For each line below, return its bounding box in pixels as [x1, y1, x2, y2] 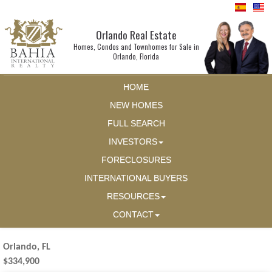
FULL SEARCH [107, 119, 165, 129]
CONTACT [112, 210, 154, 220]
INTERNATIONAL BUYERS [84, 174, 188, 183]
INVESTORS [109, 137, 157, 147]
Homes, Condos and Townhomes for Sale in [73, 42, 199, 52]
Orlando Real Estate [95, 27, 177, 42]
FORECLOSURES [101, 155, 171, 165]
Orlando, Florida [113, 52, 159, 61]
